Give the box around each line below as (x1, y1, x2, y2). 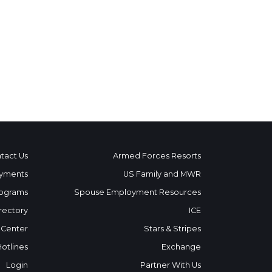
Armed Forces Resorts (113, 151, 201, 160)
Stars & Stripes (144, 223, 201, 233)
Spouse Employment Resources (74, 187, 201, 197)
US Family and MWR (123, 169, 201, 178)
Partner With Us (140, 260, 201, 270)
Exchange (161, 242, 201, 251)
